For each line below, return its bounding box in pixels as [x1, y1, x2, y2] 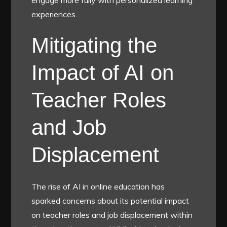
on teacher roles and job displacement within [31, 209, 193, 220]
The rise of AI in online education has [31, 181, 165, 192]
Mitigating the [31, 33, 158, 57]
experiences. [31, 9, 78, 19]
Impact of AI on [31, 60, 174, 85]
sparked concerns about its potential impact [31, 195, 190, 206]
